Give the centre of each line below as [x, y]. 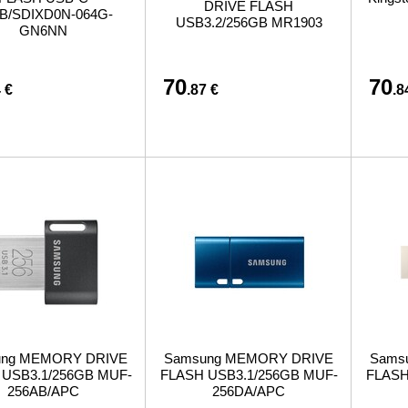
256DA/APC [249, 391]
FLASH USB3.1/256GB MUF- [249, 375]
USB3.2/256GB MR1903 [249, 22]
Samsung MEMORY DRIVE [249, 358]
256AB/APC [43, 391]
